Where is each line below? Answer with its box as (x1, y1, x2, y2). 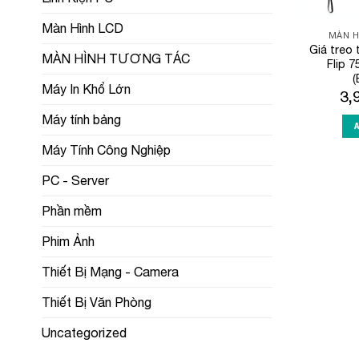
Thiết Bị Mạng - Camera (42, 264, 179, 280)
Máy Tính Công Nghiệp (42, 143, 171, 158)
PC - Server (42, 173, 109, 188)
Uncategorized (42, 325, 127, 341)
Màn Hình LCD (42, 21, 123, 36)
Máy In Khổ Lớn (42, 82, 131, 97)
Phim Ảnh (42, 234, 95, 249)
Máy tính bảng (42, 112, 121, 127)
